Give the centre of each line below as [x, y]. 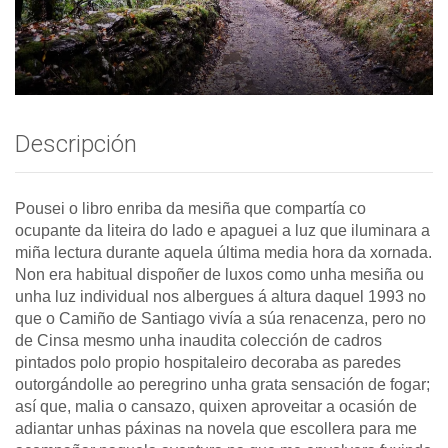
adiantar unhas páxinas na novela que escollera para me [216, 428]
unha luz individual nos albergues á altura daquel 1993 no [220, 296]
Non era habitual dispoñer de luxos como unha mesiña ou [219, 274]
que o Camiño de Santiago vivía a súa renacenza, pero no [220, 318]
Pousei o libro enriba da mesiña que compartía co [190, 208]
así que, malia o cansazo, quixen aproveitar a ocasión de [216, 406]
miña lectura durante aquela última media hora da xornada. [223, 252]
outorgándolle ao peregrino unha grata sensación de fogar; [222, 384]
